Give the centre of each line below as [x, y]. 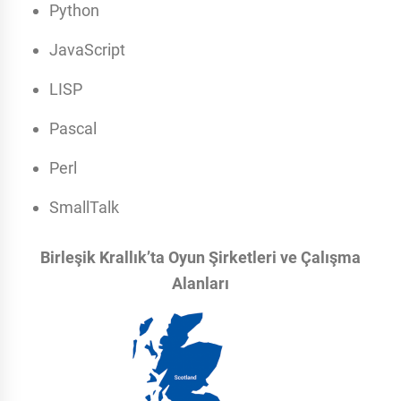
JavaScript [87, 50]
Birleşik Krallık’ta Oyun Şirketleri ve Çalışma [200, 258]
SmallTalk [84, 208]
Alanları [200, 284]
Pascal [73, 129]
